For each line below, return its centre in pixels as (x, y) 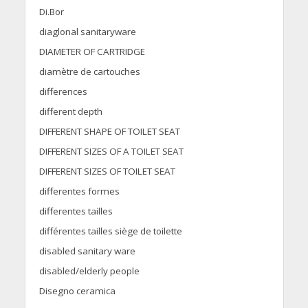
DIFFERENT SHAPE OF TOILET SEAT (109, 132)
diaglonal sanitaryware (87, 32)
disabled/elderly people (89, 271)
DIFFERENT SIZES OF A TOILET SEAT (111, 152)
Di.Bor (51, 12)
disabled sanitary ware (87, 251)
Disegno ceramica (77, 291)
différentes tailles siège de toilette (110, 231)
